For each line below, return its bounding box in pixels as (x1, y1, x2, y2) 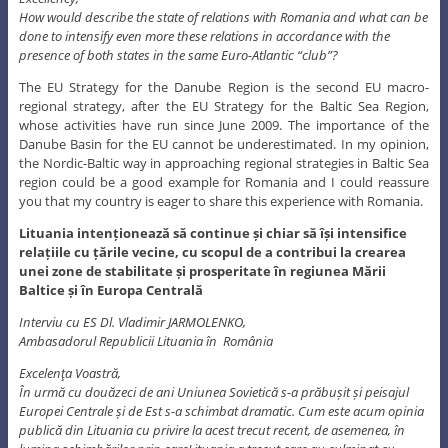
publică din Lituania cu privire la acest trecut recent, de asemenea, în (18, 420, 405, 439)
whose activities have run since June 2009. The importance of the (18, 115, 430, 134)
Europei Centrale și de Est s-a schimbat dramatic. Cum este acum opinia (18, 401, 424, 420)
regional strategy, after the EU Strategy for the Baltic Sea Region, (18, 96, 430, 115)
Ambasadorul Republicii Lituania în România (18, 331, 273, 350)
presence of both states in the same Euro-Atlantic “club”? (18, 45, 338, 64)
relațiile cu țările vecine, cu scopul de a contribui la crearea (18, 242, 406, 261)
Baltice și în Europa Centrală (18, 280, 203, 299)
